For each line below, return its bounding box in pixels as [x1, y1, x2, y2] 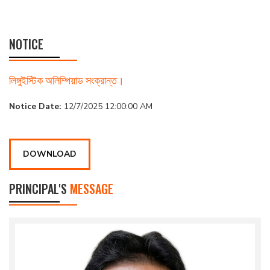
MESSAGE [70, 179, 113, 198]
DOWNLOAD [23, 148, 77, 160]
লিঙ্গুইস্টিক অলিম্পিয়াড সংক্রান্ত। [9, 71, 124, 87]
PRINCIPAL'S [9, 179, 70, 198]
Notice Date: [9, 100, 61, 112]
